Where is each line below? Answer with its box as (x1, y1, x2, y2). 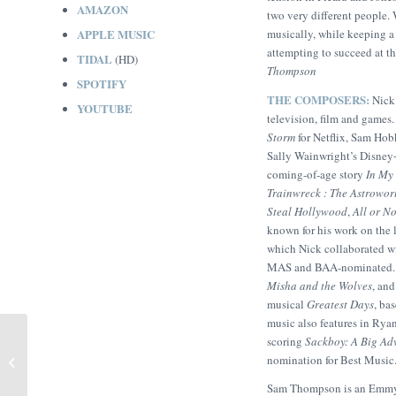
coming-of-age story (267, 166, 363, 183)
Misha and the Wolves (267, 278, 372, 294)
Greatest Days (307, 296, 374, 313)
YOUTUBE (77, 99, 133, 117)
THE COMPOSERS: (267, 91, 372, 109)
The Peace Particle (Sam (31, 345, 145, 361)
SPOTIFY (77, 74, 126, 92)
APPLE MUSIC (77, 25, 155, 42)
